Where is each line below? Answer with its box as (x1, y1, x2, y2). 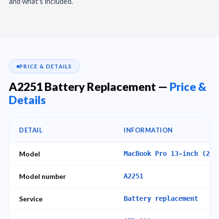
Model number (19, 172, 66, 180)
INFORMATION (124, 126, 173, 134)
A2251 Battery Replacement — (9, 80, 170, 93)
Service (19, 195, 43, 203)
